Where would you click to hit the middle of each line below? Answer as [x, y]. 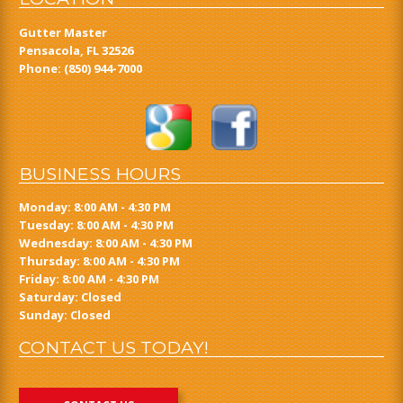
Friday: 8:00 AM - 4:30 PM [90, 279]
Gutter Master [63, 32]
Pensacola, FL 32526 [76, 50]
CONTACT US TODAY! [114, 348]
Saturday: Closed [71, 297]
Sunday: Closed [65, 315]
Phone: [42, 68]
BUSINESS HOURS [100, 173]
